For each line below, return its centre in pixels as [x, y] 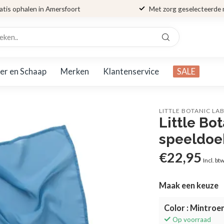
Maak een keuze [189, 185]
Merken [75, 71]
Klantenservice [131, 71]
